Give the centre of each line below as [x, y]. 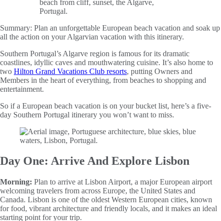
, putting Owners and [160, 71]
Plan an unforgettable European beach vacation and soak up [127, 28]
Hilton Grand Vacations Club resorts [70, 71]
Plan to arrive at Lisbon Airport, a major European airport [122, 182]
